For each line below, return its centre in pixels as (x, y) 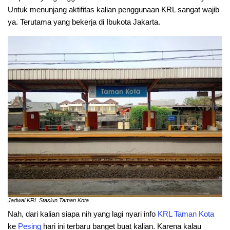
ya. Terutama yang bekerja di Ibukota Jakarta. (84, 22)
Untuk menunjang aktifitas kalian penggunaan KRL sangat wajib (113, 9)
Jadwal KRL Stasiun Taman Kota (48, 200)
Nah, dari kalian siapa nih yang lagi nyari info (83, 214)
